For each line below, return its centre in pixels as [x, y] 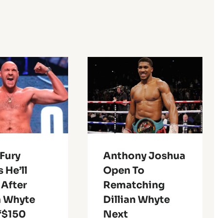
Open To [124, 171]
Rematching [134, 185]
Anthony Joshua [144, 156]
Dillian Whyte [136, 200]
